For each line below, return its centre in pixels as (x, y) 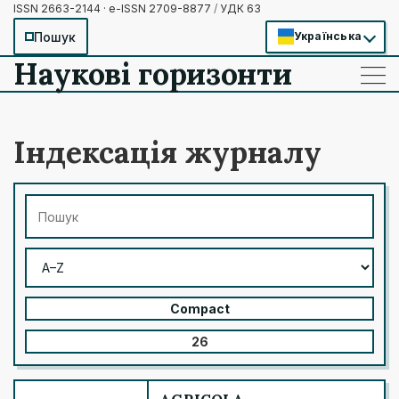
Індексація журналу (167, 152)
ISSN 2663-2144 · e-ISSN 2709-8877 (114, 8)
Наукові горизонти (153, 73)
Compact (199, 309)
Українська (327, 36)
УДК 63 (239, 8)
